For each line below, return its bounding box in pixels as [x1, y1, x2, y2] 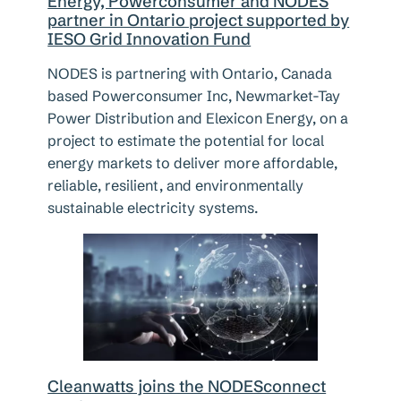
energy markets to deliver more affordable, [47, 154, 338, 173]
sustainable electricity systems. [47, 199, 260, 218]
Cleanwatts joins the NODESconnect [47, 376, 327, 397]
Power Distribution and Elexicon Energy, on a [47, 109, 349, 128]
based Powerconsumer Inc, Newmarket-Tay [47, 87, 341, 106]
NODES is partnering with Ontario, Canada [47, 64, 333, 83]
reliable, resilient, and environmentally [47, 176, 304, 195]
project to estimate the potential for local [47, 132, 325, 150]
